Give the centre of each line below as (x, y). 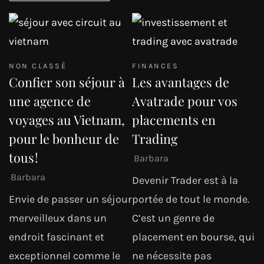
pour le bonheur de (64, 138)
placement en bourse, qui (193, 237)
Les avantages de (181, 82)
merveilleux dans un (58, 218)
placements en (174, 119)
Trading (155, 138)
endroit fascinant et (57, 237)
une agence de (50, 100)
